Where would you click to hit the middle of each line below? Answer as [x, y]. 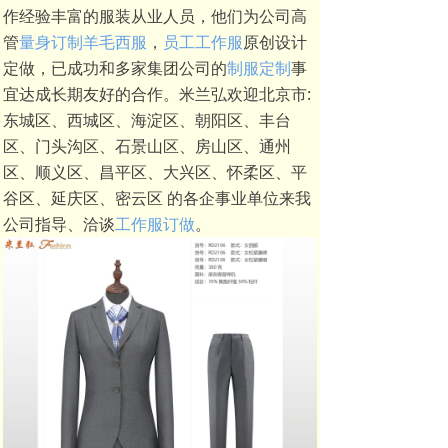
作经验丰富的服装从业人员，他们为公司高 [155, 16]
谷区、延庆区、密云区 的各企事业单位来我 [157, 198]
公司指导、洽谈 [59, 224]
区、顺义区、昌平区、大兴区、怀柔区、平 [155, 172]
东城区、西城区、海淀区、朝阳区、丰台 [147, 120]
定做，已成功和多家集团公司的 [115, 68]
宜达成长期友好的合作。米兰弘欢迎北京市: [157, 94]
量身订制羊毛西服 [83, 42]
